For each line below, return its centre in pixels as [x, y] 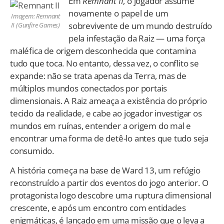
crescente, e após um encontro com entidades [98, 208]
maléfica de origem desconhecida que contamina [103, 51]
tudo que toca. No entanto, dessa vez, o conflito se [104, 63]
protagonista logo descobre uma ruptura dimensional [111, 195]
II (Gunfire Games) [35, 25]
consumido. [32, 151]
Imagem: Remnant [35, 16]
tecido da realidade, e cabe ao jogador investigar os [106, 113]
